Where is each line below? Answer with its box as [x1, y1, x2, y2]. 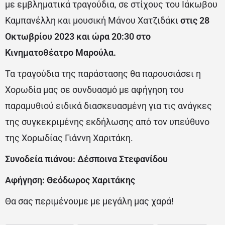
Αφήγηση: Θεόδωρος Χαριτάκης [5, 175, 135, 185]
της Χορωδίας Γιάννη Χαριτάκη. [5, 133, 133, 143]
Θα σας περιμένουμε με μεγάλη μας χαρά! [5, 196, 174, 206]
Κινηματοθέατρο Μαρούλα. [5, 47, 116, 58]
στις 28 [180, 15, 209, 26]
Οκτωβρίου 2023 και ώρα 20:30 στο [5, 31, 151, 42]
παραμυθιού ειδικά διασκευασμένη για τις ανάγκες [5, 100, 212, 111]
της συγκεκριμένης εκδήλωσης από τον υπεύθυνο [5, 117, 209, 127]
